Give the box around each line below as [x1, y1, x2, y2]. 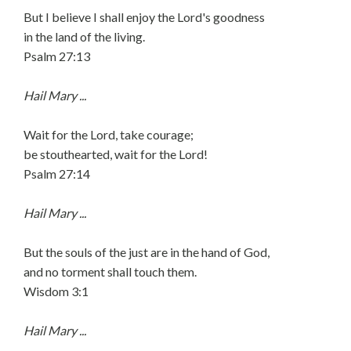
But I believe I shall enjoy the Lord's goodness [24, 9, 265, 24]
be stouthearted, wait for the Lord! [24, 147, 208, 161]
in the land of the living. [24, 29, 145, 44]
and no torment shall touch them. [24, 264, 197, 279]
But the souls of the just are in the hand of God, [24, 244, 270, 259]
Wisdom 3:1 [24, 284, 89, 299]
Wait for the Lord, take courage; [24, 127, 194, 142]
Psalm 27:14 [24, 166, 90, 181]
